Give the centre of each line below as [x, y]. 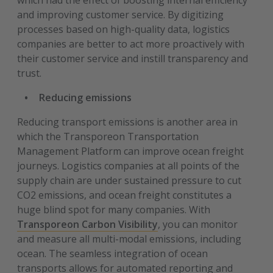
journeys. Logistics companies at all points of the [129, 166]
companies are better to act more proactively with [131, 44]
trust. [30, 73]
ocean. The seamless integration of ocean [113, 253]
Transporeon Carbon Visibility [88, 224]
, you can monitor [198, 224]
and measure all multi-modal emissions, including [129, 239]
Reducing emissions [86, 97]
